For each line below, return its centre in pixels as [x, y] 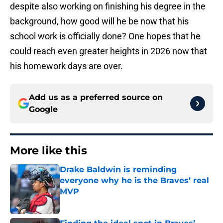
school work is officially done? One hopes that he [105, 36]
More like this [49, 151]
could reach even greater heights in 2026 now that [109, 51]
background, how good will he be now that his [99, 21]
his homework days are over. [66, 66]
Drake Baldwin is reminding [118, 170]
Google [43, 110]
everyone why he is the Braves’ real [134, 181]
